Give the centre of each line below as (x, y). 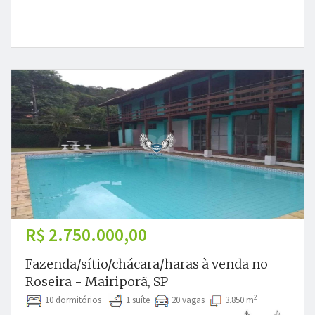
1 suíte (139, 300)
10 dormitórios (75, 300)
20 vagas (189, 300)
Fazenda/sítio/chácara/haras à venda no (147, 264)
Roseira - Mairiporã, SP (97, 282)
